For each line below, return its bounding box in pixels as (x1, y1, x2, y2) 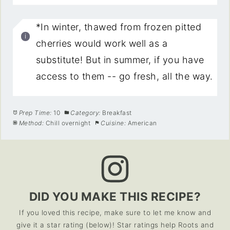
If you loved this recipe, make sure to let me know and (19, 208, 211, 217)
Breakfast (102, 108, 132, 117)
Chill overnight (45, 119, 91, 127)
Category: (70, 108, 101, 117)
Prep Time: (18, 108, 52, 117)
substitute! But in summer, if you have (35, 54, 204, 65)
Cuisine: (101, 119, 126, 127)
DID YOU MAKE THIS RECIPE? (29, 189, 201, 204)
